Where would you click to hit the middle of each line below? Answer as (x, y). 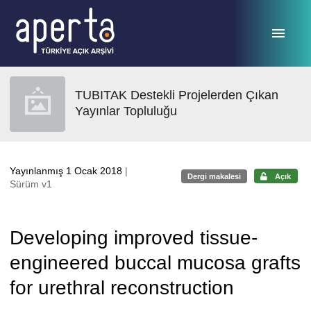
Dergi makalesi (215, 176)
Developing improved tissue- (134, 238)
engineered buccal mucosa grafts (155, 263)
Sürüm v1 (31, 184)
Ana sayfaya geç (54, 16)
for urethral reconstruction (122, 288)
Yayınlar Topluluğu (126, 111)
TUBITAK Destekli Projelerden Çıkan (177, 95)
